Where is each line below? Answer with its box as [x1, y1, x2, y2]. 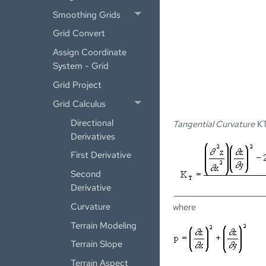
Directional [70, 116, 113, 128]
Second [70, 168, 101, 180]
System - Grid [53, 60, 109, 72]
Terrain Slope [70, 238, 122, 250]
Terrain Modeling [70, 219, 137, 231]
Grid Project [53, 78, 102, 90]
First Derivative [70, 149, 131, 161]
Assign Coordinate [53, 46, 127, 58]
